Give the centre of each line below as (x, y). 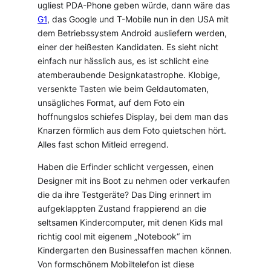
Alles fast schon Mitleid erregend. (103, 144)
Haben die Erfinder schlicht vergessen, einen (126, 167)
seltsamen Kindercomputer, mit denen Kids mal (130, 222)
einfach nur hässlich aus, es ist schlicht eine (123, 61)
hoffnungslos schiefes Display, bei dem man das (133, 116)
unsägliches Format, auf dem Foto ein (111, 103)
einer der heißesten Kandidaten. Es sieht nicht (128, 47)
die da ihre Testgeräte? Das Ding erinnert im (125, 194)
